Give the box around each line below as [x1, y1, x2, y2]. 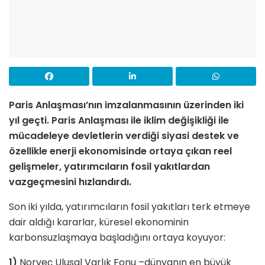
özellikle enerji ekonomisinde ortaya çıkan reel [9, 144, 232, 158]
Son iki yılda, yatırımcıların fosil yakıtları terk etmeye [9, 199, 250, 214]
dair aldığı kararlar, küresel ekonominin [9, 215, 189, 229]
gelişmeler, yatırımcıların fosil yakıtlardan [9, 159, 210, 173]
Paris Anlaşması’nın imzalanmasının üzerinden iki [9, 98, 244, 112]
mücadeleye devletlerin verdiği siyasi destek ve [9, 128, 239, 143]
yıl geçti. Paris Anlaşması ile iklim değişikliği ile [9, 113, 229, 127]
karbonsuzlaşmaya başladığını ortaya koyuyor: [9, 230, 225, 244]
